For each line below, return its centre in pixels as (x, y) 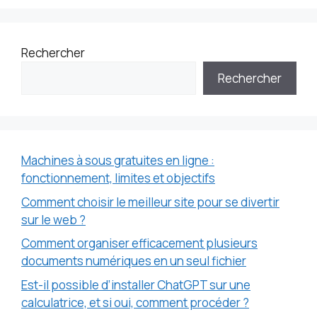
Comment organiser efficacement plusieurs (139, 243)
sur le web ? (53, 219)
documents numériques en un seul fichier (134, 261)
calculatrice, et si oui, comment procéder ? (135, 302)
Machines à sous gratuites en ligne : (118, 161)
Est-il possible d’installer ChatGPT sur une (136, 284)
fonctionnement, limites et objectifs (118, 178)
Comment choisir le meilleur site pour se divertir (150, 202)
